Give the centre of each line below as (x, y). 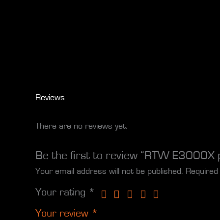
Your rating (62, 192)
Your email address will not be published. (109, 172)
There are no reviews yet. (82, 126)
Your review (63, 214)
